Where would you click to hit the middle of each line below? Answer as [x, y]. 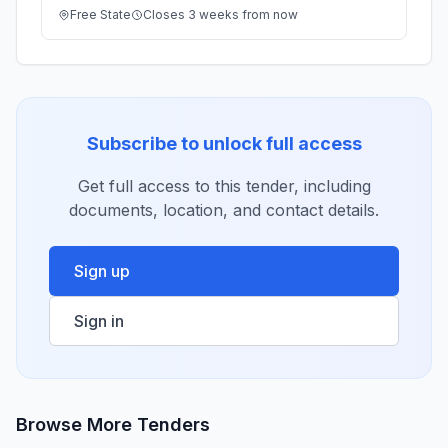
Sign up [102, 271]
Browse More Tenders [113, 424]
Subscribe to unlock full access [224, 143]
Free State [100, 14]
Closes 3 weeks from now [220, 14]
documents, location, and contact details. [224, 210]
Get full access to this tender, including [224, 186]
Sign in [99, 321]
